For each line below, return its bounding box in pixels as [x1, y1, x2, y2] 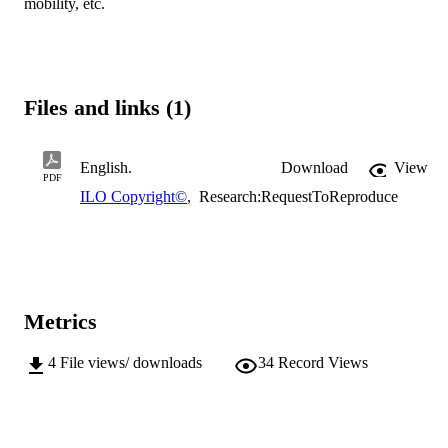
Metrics [24, 309, 97, 335]
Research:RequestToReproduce [195, 187, 398, 205]
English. [80, 158, 132, 176]
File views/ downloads [60, 353, 202, 371]
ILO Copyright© [80, 187, 187, 205]
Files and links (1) [24, 95, 191, 121]
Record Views [278, 353, 368, 371]
